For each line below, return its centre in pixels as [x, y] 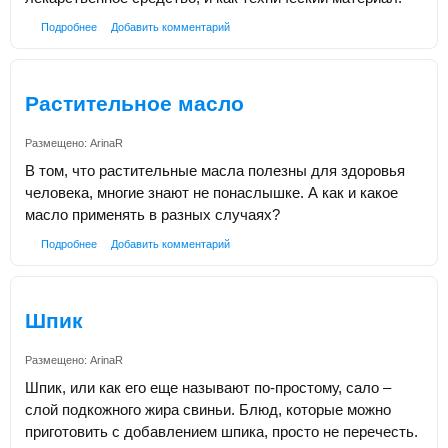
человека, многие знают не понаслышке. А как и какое [211, 193]
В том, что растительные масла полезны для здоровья [215, 171]
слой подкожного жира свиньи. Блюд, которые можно [208, 409]
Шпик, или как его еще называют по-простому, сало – [208, 387]
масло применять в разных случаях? [152, 215]
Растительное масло [134, 103]
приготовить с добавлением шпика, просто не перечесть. [221, 431]
